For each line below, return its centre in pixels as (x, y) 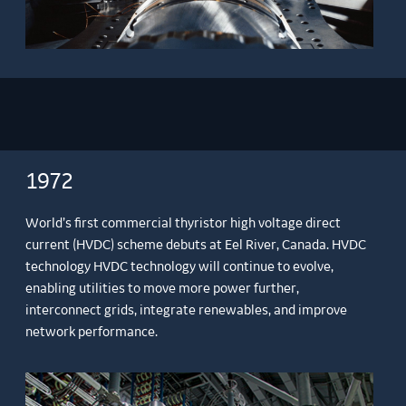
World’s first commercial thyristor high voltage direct (184, 224)
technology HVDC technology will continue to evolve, (180, 268)
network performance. (92, 333)
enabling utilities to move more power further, (163, 290)
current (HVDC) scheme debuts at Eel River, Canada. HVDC (196, 246)
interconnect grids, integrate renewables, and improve (187, 311)
